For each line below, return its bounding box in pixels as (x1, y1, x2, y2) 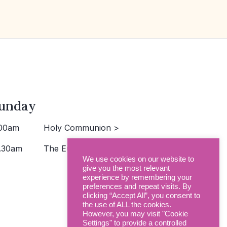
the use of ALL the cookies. (83, 201, 171, 209)
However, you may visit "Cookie (83, 210, 188, 218)
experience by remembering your (83, 173, 192, 181)
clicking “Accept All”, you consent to (83, 192, 200, 200)
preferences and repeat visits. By (83, 182, 192, 191)
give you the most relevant (83, 164, 170, 172)
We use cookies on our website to (83, 155, 194, 163)
